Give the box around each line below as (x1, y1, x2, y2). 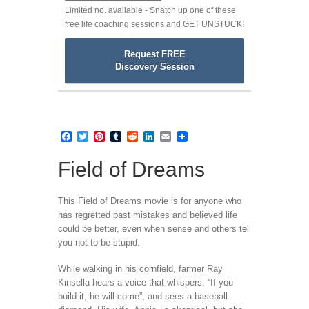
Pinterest (105, 130, 148, 142)
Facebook (72, 130, 121, 142)
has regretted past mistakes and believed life (58, 209, 237, 220)
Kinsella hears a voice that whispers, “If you (58, 277, 233, 288)
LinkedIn (154, 130, 197, 142)
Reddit (138, 130, 170, 142)
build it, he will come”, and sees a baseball (58, 290, 228, 301)
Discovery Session (114, 61, 195, 72)
